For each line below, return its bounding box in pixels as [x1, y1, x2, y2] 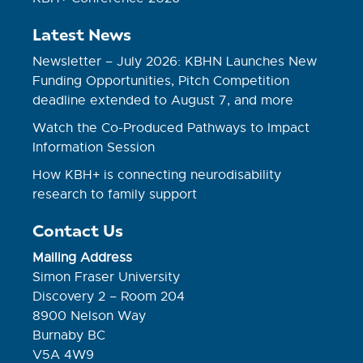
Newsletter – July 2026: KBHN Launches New [32, 53, 318, 70]
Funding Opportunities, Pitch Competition [32, 73, 290, 90]
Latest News [32, 23, 132, 45]
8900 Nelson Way [32, 308, 147, 325]
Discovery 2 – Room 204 [32, 288, 186, 305]
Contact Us [32, 220, 124, 241]
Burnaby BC [32, 327, 106, 344]
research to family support [32, 186, 198, 203]
